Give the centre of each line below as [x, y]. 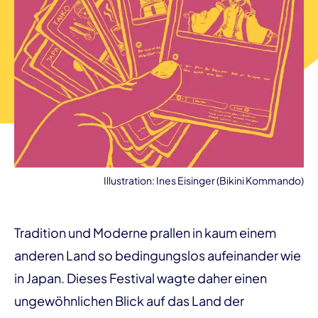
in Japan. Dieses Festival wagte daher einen [141, 278]
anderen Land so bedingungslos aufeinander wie [158, 255]
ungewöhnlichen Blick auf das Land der [129, 301]
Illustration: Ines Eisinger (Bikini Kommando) [204, 180]
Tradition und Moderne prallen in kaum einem [145, 232]
